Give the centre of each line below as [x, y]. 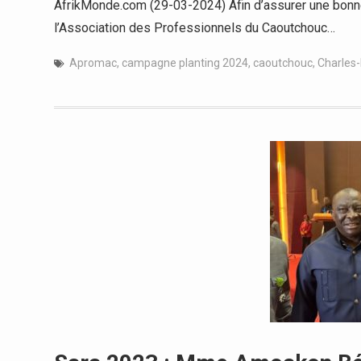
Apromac [93, 63]
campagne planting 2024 [185, 63]
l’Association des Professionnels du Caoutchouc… [195, 28]
